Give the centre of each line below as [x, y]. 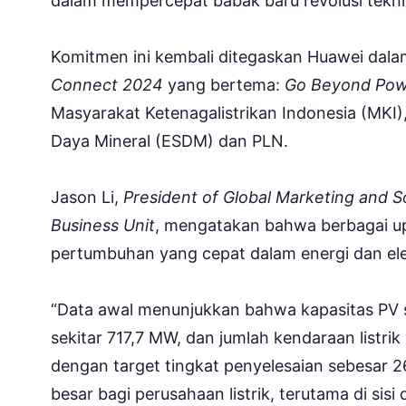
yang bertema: [226, 84]
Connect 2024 [109, 84]
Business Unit [103, 225]
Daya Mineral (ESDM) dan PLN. [169, 140]
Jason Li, [87, 197]
